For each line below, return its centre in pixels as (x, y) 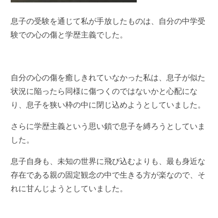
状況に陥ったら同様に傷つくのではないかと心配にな (104, 91)
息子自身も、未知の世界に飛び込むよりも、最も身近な (108, 161)
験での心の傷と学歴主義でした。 (69, 35)
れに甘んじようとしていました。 (69, 188)
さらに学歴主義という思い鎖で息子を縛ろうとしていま (108, 126)
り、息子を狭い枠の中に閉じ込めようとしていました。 (108, 105)
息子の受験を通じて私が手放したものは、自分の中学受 (108, 21)
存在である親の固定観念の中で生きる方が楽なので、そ (108, 175)
